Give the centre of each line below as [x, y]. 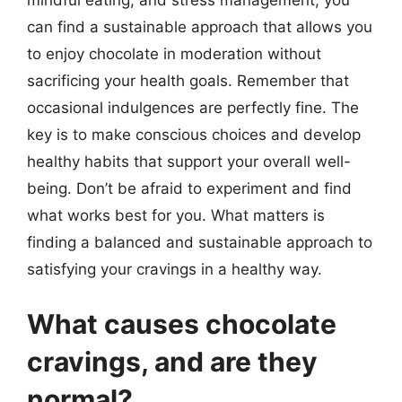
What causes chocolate [182, 324]
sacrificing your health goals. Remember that [188, 80]
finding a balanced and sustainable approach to [200, 242]
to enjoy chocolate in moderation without [174, 53]
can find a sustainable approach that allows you [200, 26]
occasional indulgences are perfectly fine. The [193, 107]
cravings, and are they [172, 362]
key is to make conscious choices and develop [194, 134]
